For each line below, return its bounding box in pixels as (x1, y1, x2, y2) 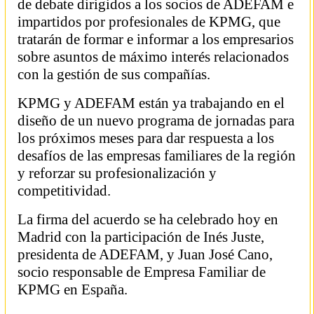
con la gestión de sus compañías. (18, 66, 217, 83)
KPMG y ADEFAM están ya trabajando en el (18, 95, 285, 111)
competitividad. (18, 182, 118, 199)
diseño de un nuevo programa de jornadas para (18, 112, 294, 129)
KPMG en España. (18, 281, 128, 298)
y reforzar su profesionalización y (18, 165, 220, 182)
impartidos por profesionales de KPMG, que (18, 13, 280, 30)
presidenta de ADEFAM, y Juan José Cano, (18, 246, 273, 263)
